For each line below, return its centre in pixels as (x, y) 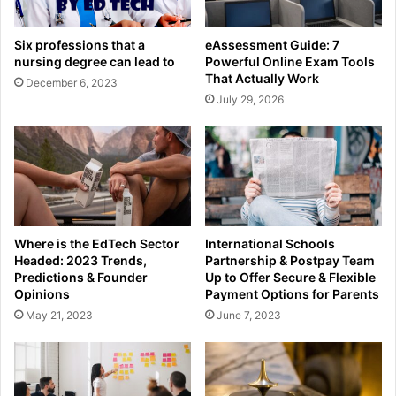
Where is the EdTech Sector (97, 244)
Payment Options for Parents (292, 294)
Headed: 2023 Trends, (80, 261)
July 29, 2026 (250, 100)
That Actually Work (262, 79)
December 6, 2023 (72, 83)
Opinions (42, 294)
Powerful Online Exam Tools (290, 62)
